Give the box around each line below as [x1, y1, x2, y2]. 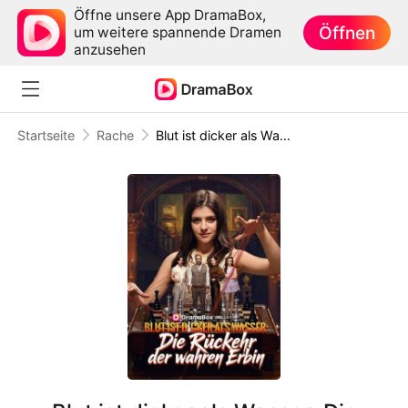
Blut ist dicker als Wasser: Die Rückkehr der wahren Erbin [279, 127, 291, 143]
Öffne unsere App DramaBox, [74, 6, 267, 25]
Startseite [17, 127, 76, 143]
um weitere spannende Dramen [74, 24, 282, 42]
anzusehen [74, 41, 147, 59]
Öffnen [319, 21, 376, 44]
